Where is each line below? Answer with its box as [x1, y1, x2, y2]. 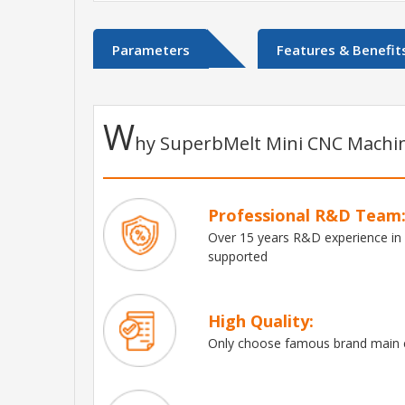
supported [208, 248, 268, 266]
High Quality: [208, 309, 315, 332]
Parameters [112, 40, 190, 59]
